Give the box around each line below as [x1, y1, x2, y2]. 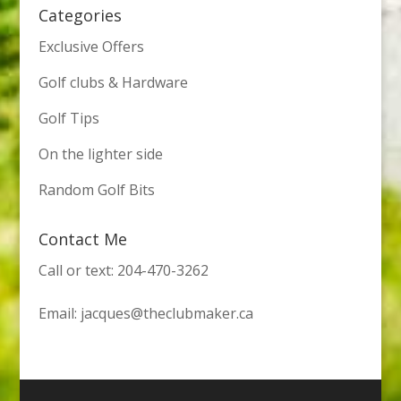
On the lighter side [38, 144, 163, 165]
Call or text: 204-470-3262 [38, 260, 209, 281]
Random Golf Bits [38, 180, 155, 200]
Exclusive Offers [38, 37, 144, 57]
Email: [38, 303, 81, 324]
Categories [38, 4, 122, 27]
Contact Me [38, 228, 127, 251]
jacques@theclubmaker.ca [80, 303, 253, 324]
